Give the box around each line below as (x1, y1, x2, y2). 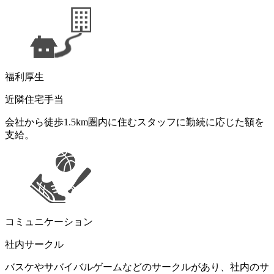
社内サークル (5, 239, 64, 250)
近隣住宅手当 (5, 94, 64, 105)
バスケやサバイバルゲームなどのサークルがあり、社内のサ (5, 261, 269, 272)
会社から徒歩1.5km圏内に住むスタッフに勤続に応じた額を (5, 116, 264, 127)
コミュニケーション (5, 216, 93, 227)
